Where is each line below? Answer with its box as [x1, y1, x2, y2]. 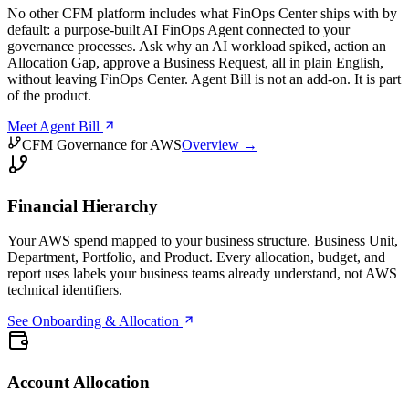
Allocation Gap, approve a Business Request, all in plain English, [7, 54, 383, 70]
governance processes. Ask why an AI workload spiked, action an [7, 37, 386, 54]
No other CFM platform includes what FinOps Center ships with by [7, 5, 397, 21]
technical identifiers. [7, 282, 122, 299]
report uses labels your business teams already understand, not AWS [7, 266, 397, 282]
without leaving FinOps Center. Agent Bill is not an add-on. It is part [7, 70, 401, 87]
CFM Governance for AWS [22, 136, 182, 152]
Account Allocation [7, 372, 150, 393]
